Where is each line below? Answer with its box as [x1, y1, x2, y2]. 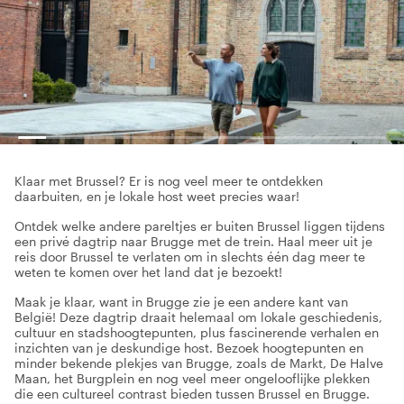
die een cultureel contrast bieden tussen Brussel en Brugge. [14, 386, 370, 401]
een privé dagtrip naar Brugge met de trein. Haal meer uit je [14, 234, 372, 249]
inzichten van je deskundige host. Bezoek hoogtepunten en [14, 340, 363, 355]
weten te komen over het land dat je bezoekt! [14, 264, 282, 280]
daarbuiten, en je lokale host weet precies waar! [14, 188, 299, 204]
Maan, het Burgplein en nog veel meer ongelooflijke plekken [14, 371, 370, 386]
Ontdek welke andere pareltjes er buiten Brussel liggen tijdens [14, 218, 385, 234]
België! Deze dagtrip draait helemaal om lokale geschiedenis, [14, 309, 382, 325]
